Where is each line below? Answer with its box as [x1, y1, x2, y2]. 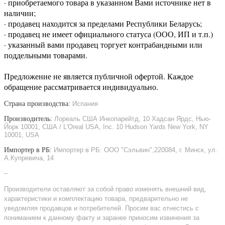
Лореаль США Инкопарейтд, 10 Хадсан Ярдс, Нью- [54, 115, 211, 123]
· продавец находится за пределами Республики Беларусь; [4, 18, 202, 29]
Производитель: [4, 115, 54, 123]
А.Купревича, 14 [4, 154, 54, 162]
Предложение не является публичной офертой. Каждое [4, 70, 193, 81]
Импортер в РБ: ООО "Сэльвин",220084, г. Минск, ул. [54, 146, 217, 154]
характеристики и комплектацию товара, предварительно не [4, 194, 188, 202]
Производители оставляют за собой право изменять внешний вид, [4, 185, 206, 193]
